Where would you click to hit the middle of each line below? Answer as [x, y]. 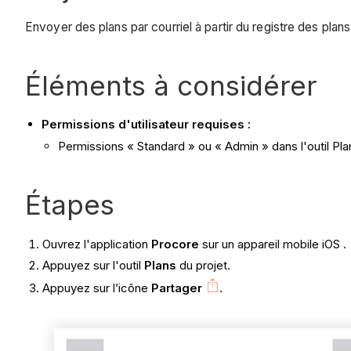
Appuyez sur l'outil [94, 266]
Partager [177, 288]
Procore [175, 244]
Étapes [70, 204]
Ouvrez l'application [97, 244]
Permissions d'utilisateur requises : [146, 124]
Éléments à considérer [171, 85]
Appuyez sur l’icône [97, 288]
